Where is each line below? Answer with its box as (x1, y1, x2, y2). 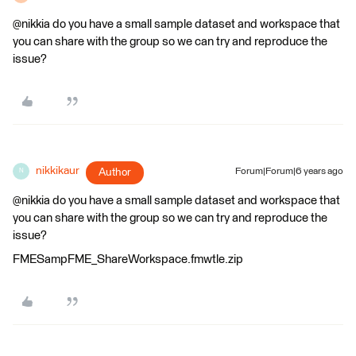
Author (99, 166, 131, 178)
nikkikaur (36, 164, 79, 176)
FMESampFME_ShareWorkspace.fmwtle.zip (13, 253, 243, 265)
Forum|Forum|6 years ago (235, 166, 343, 176)
